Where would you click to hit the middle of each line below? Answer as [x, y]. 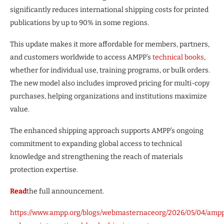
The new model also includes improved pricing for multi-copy [110, 83]
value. [20, 109]
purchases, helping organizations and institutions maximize [108, 96]
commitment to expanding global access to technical [96, 143]
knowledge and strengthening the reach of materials [96, 156]
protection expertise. [44, 169]
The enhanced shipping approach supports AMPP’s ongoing [107, 130]
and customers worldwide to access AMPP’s [81, 57]
